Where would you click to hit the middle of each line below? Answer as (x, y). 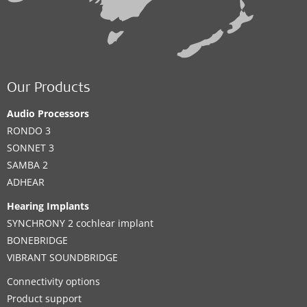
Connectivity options (53, 282)
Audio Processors (48, 114)
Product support (44, 299)
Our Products (49, 89)
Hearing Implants (48, 206)
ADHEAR (26, 182)
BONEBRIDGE (37, 241)
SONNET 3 (30, 148)
